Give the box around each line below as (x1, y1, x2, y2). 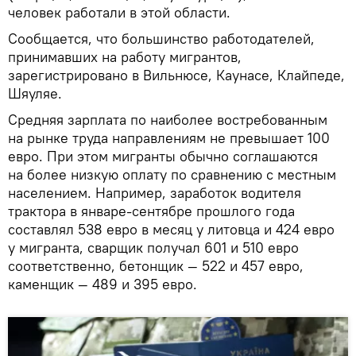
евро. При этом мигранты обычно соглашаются (8, 147, 318, 165)
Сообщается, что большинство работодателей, (8, 29, 315, 48)
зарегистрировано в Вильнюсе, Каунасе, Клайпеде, (8, 66, 345, 84)
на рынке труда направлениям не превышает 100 (8, 129, 330, 147)
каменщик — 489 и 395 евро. (8, 275, 197, 293)
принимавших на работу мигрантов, (8, 48, 242, 66)
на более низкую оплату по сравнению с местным (8, 165, 336, 184)
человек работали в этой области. (8, 3, 230, 21)
